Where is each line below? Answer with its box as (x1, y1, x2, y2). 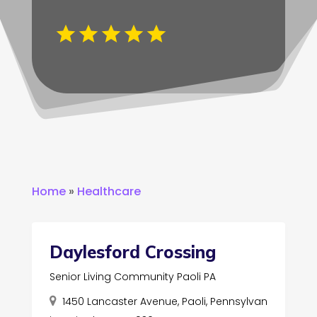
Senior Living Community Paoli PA (49, 269, 216, 284)
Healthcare (76, 183, 141, 200)
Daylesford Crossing (49, 241, 216, 263)
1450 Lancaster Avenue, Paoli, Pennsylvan (62, 294, 267, 309)
